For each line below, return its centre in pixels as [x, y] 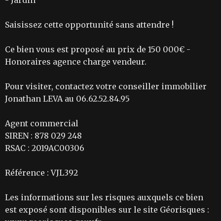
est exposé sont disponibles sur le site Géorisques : [107, 210]
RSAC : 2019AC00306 [45, 148]
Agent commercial [42, 124]
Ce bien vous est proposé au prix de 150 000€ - [98, 50]
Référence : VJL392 [41, 173]
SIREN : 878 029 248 [43, 136]
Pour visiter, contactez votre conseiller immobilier [106, 87]
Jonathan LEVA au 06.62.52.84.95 [67, 99]
